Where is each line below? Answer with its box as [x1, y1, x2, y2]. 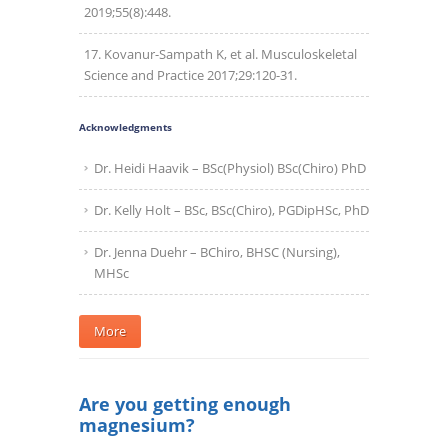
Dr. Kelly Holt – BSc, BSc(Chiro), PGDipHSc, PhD [94, 201, 369, 220]
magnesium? [79, 413, 195, 438]
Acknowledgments [79, 120, 172, 135]
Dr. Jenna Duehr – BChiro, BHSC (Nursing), [94, 243, 340, 262]
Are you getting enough [79, 392, 291, 417]
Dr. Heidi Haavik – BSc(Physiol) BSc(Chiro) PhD [94, 159, 366, 178]
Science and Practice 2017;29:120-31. [84, 66, 297, 85]
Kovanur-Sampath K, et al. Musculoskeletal [104, 45, 357, 64]
